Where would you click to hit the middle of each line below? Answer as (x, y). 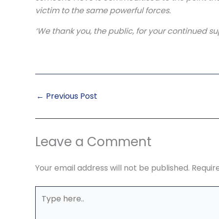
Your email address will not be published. (112, 168)
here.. (45, 205)
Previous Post (71, 96)
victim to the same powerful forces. (103, 11)
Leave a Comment (93, 142)
